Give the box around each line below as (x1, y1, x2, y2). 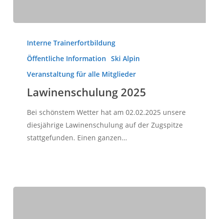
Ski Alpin (110, 53, 140, 63)
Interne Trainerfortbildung (26, 38, 115, 47)
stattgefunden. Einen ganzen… (26, 132, 127, 142)
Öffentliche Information (26, 53, 106, 63)
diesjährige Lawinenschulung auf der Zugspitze (26, 120, 183, 130)
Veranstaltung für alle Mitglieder (26, 69, 136, 79)
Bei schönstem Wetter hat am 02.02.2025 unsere (26, 107, 186, 117)
